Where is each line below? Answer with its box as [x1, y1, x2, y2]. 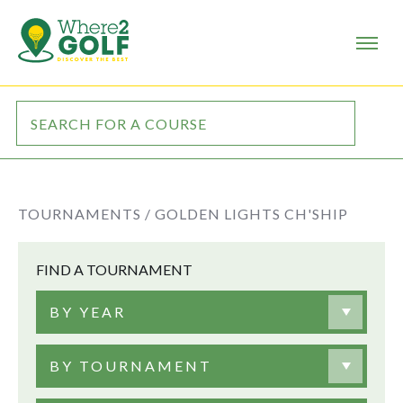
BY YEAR [49, 303, 126, 320]
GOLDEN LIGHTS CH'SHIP [155, 205, 348, 222]
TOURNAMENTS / [18, 205, 151, 222]
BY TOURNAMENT [49, 357, 212, 374]
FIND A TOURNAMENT [36, 261, 193, 278]
